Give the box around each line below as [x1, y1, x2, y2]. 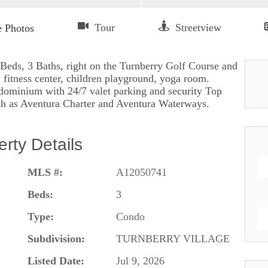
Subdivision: [27, 232, 85, 245]
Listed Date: [27, 254, 84, 267]
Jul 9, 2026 [115, 254, 165, 267]
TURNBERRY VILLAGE [115, 232, 230, 245]
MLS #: [27, 166, 63, 178]
